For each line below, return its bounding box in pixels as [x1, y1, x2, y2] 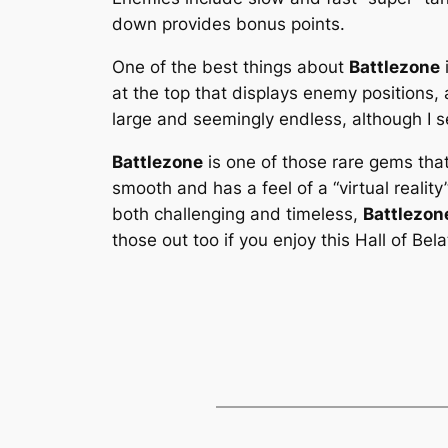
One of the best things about [112, 56, 349, 77]
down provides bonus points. [112, 13, 345, 34]
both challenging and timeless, [112, 203, 363, 224]
